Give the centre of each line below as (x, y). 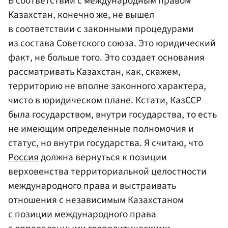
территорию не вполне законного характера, (107, 86)
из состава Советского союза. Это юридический (112, 44)
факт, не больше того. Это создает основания (106, 58)
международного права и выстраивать (92, 186)
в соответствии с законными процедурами (101, 29)
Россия (23, 158)
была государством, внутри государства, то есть (112, 115)
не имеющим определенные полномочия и (101, 129)
